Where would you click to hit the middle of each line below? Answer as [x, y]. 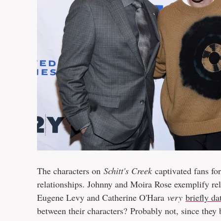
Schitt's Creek [129, 171]
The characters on [70, 171]
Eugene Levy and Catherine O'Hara [102, 198]
